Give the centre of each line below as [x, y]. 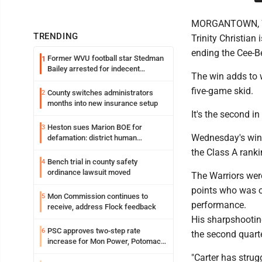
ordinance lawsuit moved [89, 172]
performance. [219, 205]
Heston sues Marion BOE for [95, 127]
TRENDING [56, 36]
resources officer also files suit [100, 148]
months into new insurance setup [103, 103]
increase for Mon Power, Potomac [104, 241]
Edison [58, 252]
